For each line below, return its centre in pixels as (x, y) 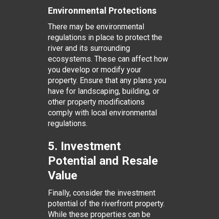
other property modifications (96, 102)
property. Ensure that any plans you (107, 80)
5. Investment (84, 146)
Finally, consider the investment (101, 193)
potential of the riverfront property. (106, 204)
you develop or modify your (94, 70)
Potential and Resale (103, 161)
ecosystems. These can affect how (108, 59)
